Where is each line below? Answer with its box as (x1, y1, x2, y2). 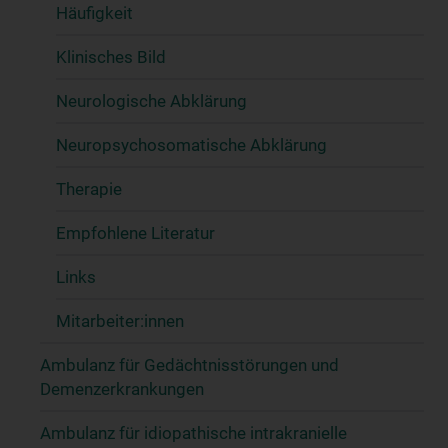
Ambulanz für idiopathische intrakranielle (40, 422, 347, 443)
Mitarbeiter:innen (56, 310, 184, 331)
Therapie (56, 178, 122, 199)
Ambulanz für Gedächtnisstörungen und (40, 354, 339, 375)
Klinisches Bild (56, 46, 166, 67)
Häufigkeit (56, 2, 133, 23)
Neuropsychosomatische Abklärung (56, 134, 327, 155)
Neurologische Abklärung (56, 90, 247, 111)
